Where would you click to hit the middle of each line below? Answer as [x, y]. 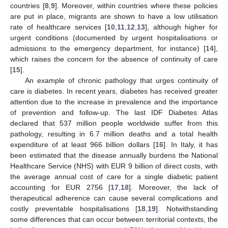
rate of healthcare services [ [59, 27]
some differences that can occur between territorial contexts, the [114, 219]
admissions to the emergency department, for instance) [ [108, 48]
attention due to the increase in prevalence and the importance [114, 102]
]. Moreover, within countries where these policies [136, 5]
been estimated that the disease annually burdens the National [114, 155]
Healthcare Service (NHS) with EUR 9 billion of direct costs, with [114, 166]
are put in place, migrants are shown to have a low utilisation [114, 16]
